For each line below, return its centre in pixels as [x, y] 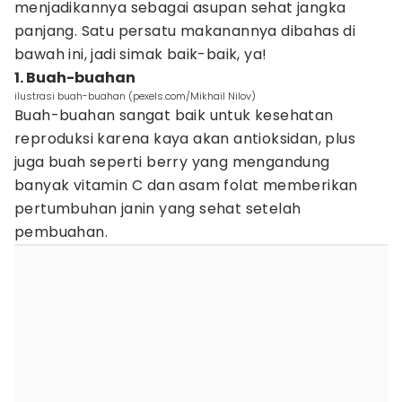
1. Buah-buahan [75, 78]
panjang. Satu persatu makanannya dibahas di [185, 31]
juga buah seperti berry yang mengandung [172, 162]
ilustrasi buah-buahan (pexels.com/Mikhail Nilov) [135, 96]
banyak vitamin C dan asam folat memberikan [186, 185]
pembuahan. [61, 232]
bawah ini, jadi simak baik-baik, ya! [143, 54]
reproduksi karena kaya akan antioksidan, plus [185, 139]
